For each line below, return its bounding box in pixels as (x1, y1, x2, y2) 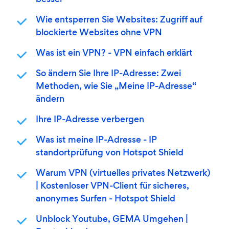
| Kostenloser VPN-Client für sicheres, (36, 182, 189, 191)
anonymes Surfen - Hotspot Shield (36, 195, 175, 203)
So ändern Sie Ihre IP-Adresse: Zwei (36, 70, 181, 78)
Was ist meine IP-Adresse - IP (36, 136, 157, 145)
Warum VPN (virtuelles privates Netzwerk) (36, 170, 210, 178)
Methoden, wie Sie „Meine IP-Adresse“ (36, 83, 196, 91)
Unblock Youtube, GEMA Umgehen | (36, 216, 188, 224)
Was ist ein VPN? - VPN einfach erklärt (36, 50, 193, 58)
